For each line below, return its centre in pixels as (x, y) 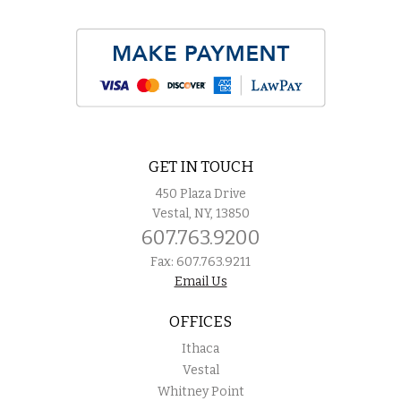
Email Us (200, 281)
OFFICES (200, 321)
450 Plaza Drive (200, 193)
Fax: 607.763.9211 (200, 261)
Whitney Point (200, 391)
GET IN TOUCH (200, 166)
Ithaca (200, 348)
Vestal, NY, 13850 (200, 213)
